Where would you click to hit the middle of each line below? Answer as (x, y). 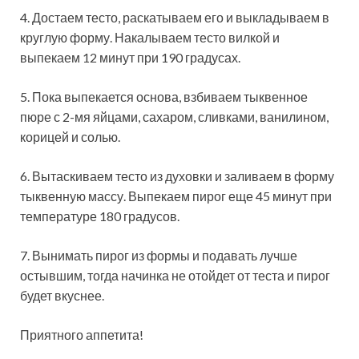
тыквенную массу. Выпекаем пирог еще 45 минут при (176, 196)
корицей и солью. (70, 137)
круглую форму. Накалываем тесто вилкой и (150, 38)
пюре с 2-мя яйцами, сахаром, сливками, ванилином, (174, 117)
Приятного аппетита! (82, 335)
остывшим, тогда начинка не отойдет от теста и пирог (175, 276)
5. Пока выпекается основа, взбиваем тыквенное (164, 97)
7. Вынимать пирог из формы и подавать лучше (159, 256)
